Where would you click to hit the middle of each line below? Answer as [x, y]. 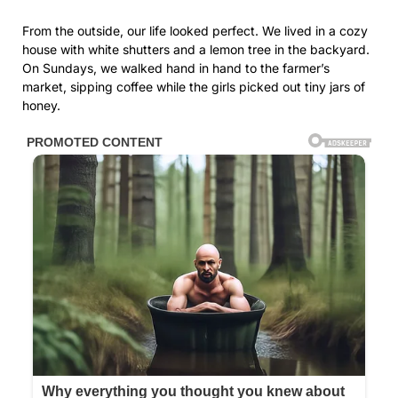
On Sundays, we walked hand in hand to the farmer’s [176, 68]
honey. [41, 105]
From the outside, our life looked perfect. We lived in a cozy [195, 30]
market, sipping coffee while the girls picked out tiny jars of [194, 86]
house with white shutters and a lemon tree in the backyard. [196, 49]
